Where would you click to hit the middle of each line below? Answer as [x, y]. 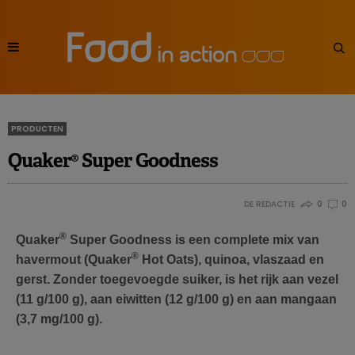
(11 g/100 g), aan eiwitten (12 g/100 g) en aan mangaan [176, 300]
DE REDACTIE [269, 204]
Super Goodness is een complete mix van [193, 240]
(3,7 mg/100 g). [59, 319]
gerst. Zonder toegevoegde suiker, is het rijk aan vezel [177, 280]
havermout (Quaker [74, 260]
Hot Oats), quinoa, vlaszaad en [231, 260]
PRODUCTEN [37, 129]
